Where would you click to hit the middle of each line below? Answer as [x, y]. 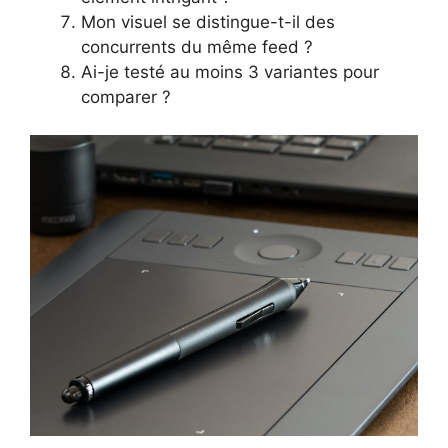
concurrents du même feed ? [197, 46]
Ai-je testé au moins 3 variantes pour [230, 71]
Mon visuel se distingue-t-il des [208, 21]
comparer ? [126, 96]
